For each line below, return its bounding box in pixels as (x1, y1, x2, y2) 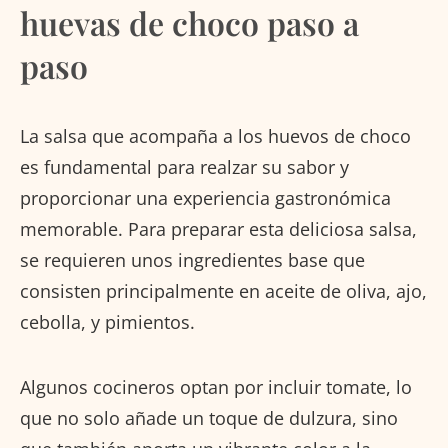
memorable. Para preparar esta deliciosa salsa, (20, 216, 417, 241)
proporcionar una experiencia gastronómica (20, 185, 391, 210)
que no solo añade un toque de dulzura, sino (20, 405, 398, 430)
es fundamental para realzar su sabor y (20, 154, 349, 179)
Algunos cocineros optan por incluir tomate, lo (20, 374, 412, 399)
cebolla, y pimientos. (20, 309, 195, 334)
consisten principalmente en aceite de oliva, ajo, (20, 278, 427, 303)
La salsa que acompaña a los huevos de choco (20, 123, 411, 148)
